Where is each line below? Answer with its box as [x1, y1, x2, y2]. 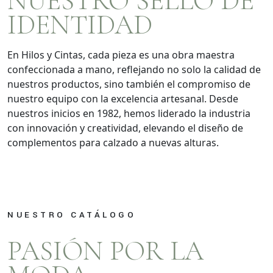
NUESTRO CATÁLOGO [7, 208, 136, 221]
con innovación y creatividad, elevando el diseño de [7, 121, 243, 135]
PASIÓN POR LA [7, 233, 204, 268]
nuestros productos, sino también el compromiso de [7, 77, 250, 91]
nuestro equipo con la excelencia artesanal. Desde [7, 91, 238, 105]
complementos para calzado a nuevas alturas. [7, 135, 219, 149]
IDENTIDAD [7, 7, 152, 41]
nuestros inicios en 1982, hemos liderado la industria [7, 106, 250, 120]
